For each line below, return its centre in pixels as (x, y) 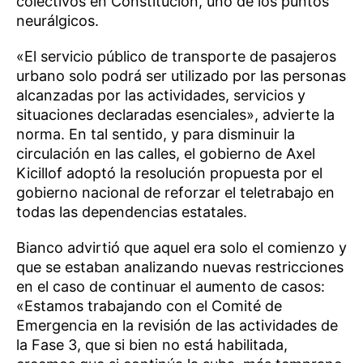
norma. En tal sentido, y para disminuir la (156, 135)
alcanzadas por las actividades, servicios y (161, 96)
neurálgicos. (58, 21)
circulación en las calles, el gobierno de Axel (166, 154)
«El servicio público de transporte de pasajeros (176, 57)
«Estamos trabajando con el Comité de (149, 306)
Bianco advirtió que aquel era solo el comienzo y (181, 248)
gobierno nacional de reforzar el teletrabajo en (175, 193)
